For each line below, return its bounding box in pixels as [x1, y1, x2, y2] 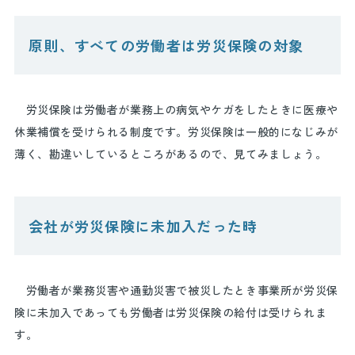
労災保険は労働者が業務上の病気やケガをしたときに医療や [13, 101, 338, 117]
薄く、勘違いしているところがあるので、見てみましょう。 [13, 146, 327, 162]
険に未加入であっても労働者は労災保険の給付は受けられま [13, 304, 327, 320]
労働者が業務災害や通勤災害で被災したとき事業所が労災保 [13, 282, 338, 298]
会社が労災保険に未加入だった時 [28, 216, 258, 236]
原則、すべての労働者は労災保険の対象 [28, 35, 304, 55]
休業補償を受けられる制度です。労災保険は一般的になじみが [13, 124, 338, 139]
